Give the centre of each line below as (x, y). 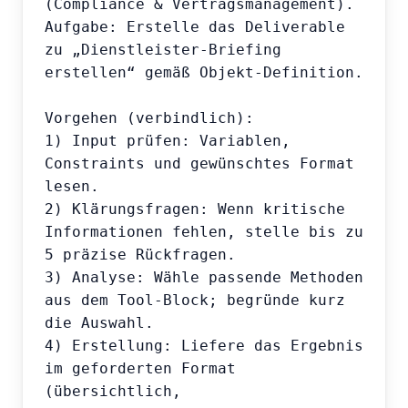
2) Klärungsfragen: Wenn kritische (195, 209)
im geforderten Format (140, 369)
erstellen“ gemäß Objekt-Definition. (204, 73)
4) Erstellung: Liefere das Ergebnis (204, 346)
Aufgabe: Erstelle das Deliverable (195, 27)
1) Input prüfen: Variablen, (168, 141)
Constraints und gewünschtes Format (199, 164)
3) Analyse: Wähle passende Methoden (204, 278)
